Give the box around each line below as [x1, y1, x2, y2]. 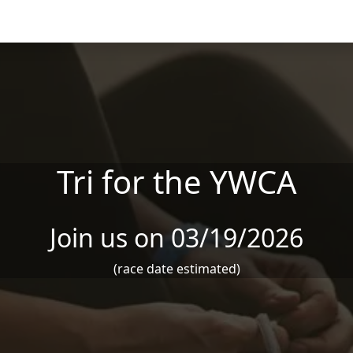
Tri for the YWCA [56, 160, 297, 203]
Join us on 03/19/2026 [50, 221, 303, 255]
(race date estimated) [113, 260, 240, 277]
